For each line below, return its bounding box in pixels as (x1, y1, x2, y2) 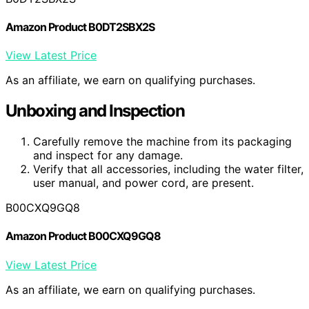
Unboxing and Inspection (6, 101, 185, 121)
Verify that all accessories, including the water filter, (33, 162, 303, 176)
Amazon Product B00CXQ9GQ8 (6, 229, 161, 243)
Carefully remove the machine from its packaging (33, 134, 292, 148)
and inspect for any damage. (33, 148, 183, 162)
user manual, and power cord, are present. (33, 176, 254, 190)
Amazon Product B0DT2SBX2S (6, 19, 154, 34)
